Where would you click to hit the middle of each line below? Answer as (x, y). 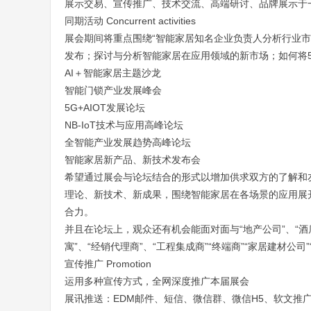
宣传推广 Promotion (108, 264)
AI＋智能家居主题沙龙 (113, 73)
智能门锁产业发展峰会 (113, 90)
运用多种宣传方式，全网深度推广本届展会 (157, 281)
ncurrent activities (157, 21)
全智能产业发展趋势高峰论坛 (128, 142)
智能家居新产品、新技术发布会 (133, 160)
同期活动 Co (92, 21)
